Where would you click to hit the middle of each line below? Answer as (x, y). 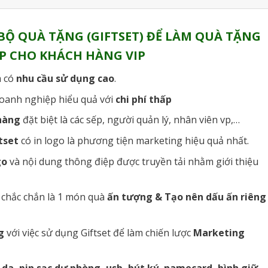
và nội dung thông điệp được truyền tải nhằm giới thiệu (133, 161)
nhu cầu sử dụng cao (65, 79)
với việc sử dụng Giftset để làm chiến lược (98, 232)
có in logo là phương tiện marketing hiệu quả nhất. (133, 140)
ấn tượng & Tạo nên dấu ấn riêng (186, 197)
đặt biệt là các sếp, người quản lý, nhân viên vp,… (130, 120)
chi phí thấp (143, 99)
